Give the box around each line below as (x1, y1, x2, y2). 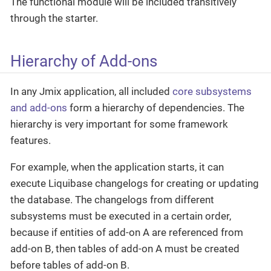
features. (10, 134, 51, 146)
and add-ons (10, 101, 67, 114)
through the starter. (10, 12, 98, 25)
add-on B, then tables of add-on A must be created (10, 242, 240, 255)
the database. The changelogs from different (10, 193, 214, 206)
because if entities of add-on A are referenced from (10, 226, 243, 238)
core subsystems (172, 85, 252, 97)
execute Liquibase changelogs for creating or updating (10, 177, 259, 189)
